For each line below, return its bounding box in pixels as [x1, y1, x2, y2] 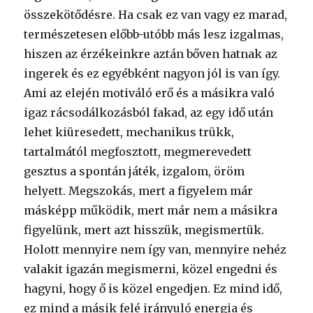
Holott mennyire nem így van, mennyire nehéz [24, 242, 287, 256]
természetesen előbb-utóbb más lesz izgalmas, [24, 27, 284, 41]
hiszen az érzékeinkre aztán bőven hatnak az [24, 47, 278, 61]
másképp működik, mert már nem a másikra [24, 203, 278, 217]
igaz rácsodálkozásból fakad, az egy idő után [24, 105, 274, 119]
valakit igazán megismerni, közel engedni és [24, 262, 278, 276]
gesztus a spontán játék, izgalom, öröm [24, 164, 245, 178]
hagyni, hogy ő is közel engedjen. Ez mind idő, [24, 282, 283, 296]
